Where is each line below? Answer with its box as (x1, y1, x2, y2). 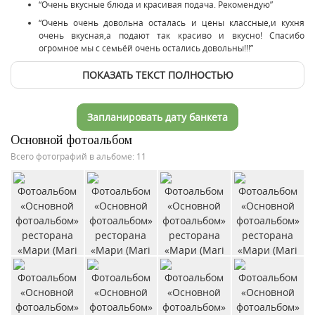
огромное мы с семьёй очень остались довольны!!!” (39, 41, 253, 53)
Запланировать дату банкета (87, 110, 228, 124)
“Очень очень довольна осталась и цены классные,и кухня (39, 16, 304, 28)
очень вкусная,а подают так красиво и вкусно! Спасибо (39, 29, 304, 41)
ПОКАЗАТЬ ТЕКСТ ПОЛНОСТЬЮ (82, 67, 233, 82)
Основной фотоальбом (11, 132, 132, 147)
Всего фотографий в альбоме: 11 (11, 150, 146, 162)
